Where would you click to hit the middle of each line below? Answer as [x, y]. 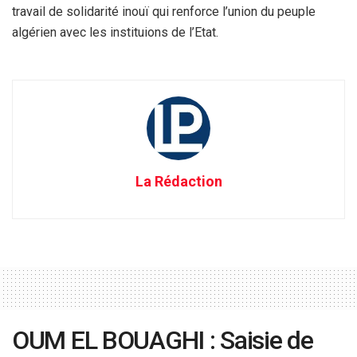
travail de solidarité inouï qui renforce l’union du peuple [164, 11]
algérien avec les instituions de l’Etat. [117, 32]
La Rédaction [178, 181]
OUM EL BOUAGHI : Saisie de [163, 340]
